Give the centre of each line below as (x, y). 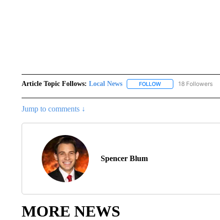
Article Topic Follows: (54, 84)
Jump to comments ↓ (53, 109)
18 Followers (195, 84)
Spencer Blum (124, 159)
